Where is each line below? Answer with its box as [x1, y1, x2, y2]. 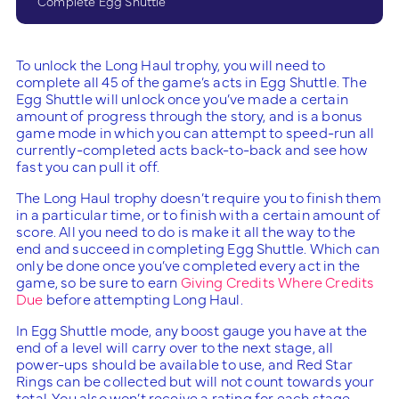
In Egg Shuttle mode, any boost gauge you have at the [16, 319, 368, 339]
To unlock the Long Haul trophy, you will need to [16, 53, 326, 74]
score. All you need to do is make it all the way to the [16, 220, 355, 240]
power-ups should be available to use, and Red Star [16, 353, 353, 373]
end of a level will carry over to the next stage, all [16, 336, 334, 356]
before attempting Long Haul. [43, 288, 243, 308]
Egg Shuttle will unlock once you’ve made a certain [16, 87, 348, 108]
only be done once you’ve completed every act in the [16, 254, 361, 274]
